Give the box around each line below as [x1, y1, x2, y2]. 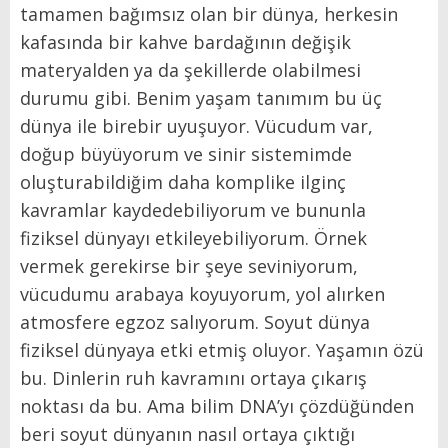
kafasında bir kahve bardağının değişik [20, 30, 351, 55]
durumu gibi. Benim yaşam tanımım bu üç [20, 86, 382, 111]
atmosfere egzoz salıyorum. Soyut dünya [20, 310, 370, 335]
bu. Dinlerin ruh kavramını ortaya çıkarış [20, 366, 367, 391]
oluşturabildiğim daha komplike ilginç [20, 170, 346, 195]
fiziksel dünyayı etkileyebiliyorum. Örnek [20, 226, 367, 251]
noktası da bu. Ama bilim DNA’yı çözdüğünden [20, 394, 414, 419]
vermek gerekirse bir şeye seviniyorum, [20, 254, 358, 279]
